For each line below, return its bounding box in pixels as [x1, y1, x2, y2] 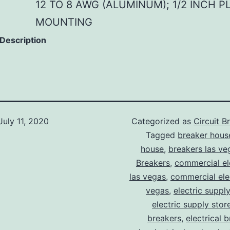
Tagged [146, 130, 178, 141]
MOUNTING [35, 16, 92, 29]
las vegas [129, 171, 166, 182]
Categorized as [131, 116, 194, 127]
